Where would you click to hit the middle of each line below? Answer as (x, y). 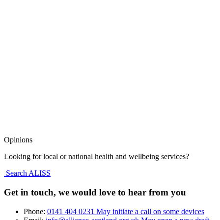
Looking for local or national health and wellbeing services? (96, 157)
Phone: (35, 211)
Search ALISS (27, 173)
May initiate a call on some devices (150, 211)
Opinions (18, 140)
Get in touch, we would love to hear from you (95, 192)
